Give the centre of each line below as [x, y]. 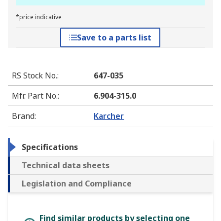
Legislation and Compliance [77, 184]
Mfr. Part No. [35, 96]
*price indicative [39, 17]
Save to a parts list [114, 37]
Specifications [50, 147]
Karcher [109, 116]
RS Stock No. [35, 75]
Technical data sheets [66, 165]
